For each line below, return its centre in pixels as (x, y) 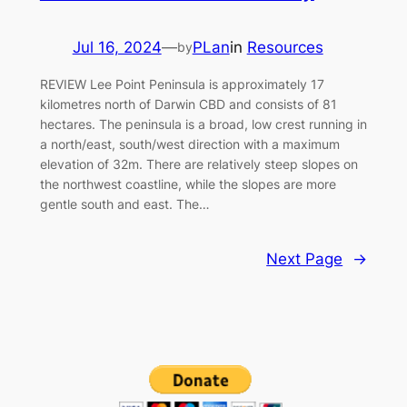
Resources (285, 48)
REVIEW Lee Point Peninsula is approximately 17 (182, 84)
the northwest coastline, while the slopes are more (188, 184)
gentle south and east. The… (124, 203)
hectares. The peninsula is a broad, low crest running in (203, 124)
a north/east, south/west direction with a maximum (189, 144)
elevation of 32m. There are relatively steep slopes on (199, 164)
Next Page (305, 258)
